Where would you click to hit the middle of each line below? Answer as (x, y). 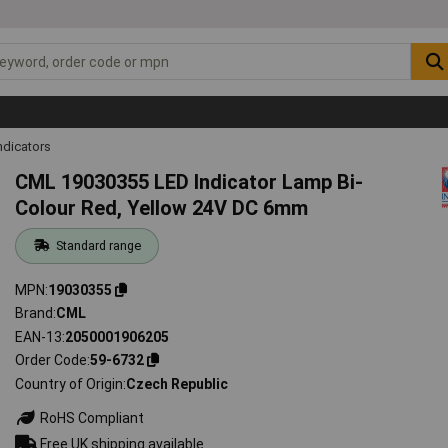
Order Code (51, 360)
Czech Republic (177, 383)
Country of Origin (69, 383)
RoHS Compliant (91, 417)
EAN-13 (39, 336)
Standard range (98, 245)
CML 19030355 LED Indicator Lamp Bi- (189, 181)
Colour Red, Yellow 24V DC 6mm (162, 207)
